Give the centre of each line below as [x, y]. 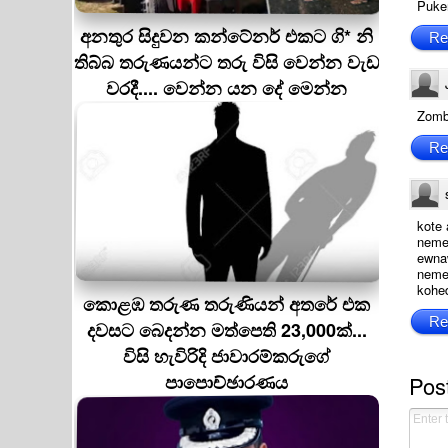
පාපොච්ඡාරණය [226, 382]
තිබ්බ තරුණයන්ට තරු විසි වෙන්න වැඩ [226, 62]
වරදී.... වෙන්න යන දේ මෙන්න [226, 88]
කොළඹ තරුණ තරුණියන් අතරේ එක [226, 304]
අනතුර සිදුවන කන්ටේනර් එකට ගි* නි [226, 36]
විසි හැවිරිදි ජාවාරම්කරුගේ [226, 356]
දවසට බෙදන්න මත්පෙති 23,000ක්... [226, 330]
